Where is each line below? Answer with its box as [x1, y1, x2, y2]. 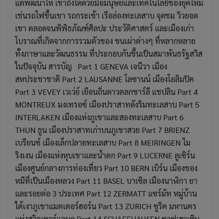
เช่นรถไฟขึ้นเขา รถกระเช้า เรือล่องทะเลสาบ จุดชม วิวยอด [15, 10, 198, 21]
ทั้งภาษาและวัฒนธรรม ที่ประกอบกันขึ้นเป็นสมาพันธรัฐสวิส [15, 48, 202, 59]
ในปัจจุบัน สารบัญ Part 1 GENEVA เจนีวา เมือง [15, 61, 167, 72]
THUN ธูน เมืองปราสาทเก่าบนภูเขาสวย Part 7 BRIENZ [15, 125, 190, 135]
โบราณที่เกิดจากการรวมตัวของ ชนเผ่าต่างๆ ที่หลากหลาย [15, 36, 196, 46]
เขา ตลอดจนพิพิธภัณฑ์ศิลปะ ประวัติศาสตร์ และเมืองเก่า [15, 23, 194, 34]
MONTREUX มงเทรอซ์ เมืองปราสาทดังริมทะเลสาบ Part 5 [15, 99, 199, 110]
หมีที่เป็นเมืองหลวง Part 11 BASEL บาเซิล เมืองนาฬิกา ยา [15, 175, 197, 186]
